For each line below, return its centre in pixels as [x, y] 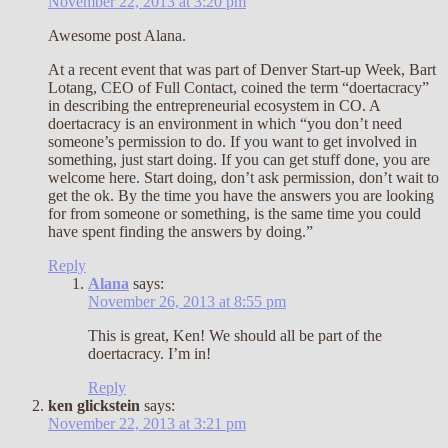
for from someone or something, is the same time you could [234, 214]
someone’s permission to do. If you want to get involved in [232, 142]
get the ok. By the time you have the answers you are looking [241, 196]
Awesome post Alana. [117, 36]
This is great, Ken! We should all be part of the [235, 336]
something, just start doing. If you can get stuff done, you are [239, 160]
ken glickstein [94, 406]
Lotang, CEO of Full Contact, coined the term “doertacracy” [238, 88]
